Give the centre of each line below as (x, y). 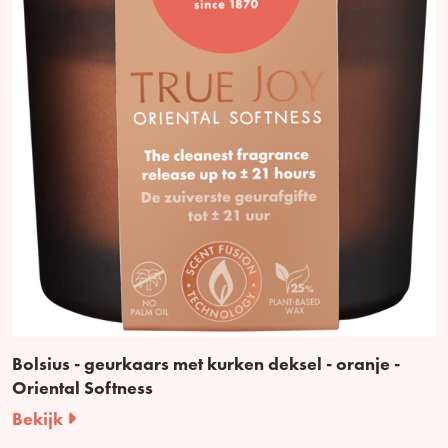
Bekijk (39, 418)
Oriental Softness (82, 387)
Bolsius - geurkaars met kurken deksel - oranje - (206, 363)
